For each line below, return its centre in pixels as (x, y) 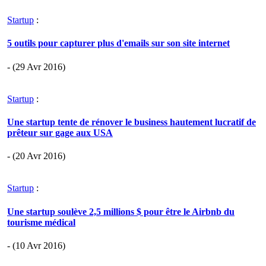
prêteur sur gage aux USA (60, 132)
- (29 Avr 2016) (36, 66)
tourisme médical (41, 222)
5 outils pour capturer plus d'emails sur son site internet (118, 43)
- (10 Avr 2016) (36, 245)
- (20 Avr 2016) (36, 156)
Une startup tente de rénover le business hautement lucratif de (132, 122)
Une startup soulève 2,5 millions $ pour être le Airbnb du (121, 211)
